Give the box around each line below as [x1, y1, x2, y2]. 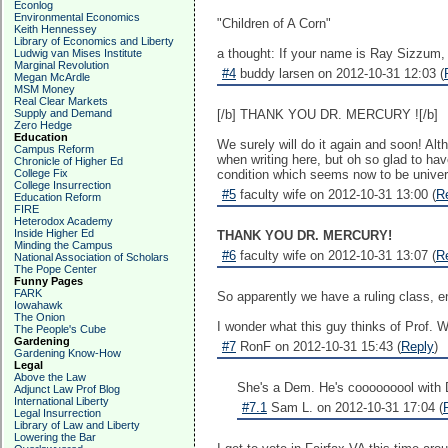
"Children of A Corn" [217, 16, 331, 31]
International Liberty [14, 395, 109, 407]
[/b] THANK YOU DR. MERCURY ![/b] [217, 107, 438, 122]
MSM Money [14, 83, 75, 95]
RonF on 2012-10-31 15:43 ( [236, 339, 401, 354]
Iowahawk [14, 299, 63, 311]
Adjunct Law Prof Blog [14, 383, 120, 395]
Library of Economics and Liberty [14, 35, 174, 47]
